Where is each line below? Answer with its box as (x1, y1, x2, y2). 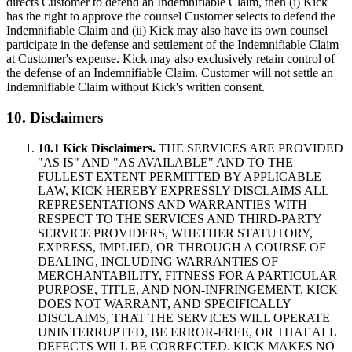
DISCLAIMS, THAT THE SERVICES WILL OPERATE (38, 310, 330, 324)
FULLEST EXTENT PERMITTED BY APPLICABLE (38, 169, 321, 183)
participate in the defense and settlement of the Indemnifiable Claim (6, 38, 339, 52)
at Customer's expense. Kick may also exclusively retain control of (6, 52, 335, 66)
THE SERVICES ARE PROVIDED (156, 141, 343, 155)
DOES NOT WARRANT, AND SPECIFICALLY (38, 296, 291, 310)
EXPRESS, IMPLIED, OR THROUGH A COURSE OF (38, 240, 326, 254)
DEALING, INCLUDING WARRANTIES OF (38, 254, 278, 268)
